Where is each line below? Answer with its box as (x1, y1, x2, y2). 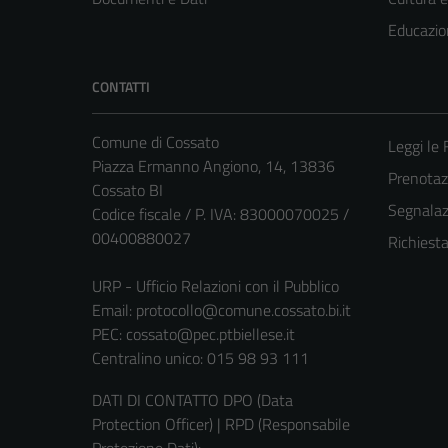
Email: (92, 298, 136, 323)
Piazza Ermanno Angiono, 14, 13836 (92, 154, 335, 179)
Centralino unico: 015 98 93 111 (92, 346, 309, 371)
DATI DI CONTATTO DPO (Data (92, 388, 293, 413)
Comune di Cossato (92, 130, 219, 155)
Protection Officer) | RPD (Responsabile (92, 412, 350, 437)
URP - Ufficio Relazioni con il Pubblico (92, 274, 339, 299)
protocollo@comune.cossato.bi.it (136, 298, 351, 323)
